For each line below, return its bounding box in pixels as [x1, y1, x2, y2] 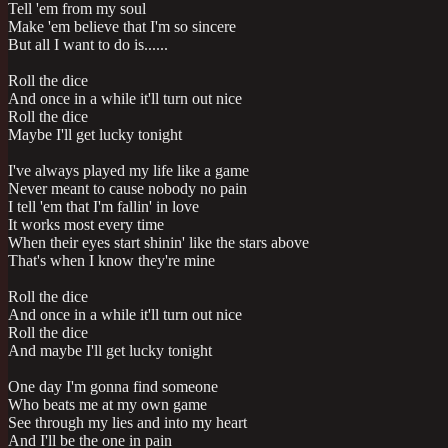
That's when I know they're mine [8, 252, 215, 270]
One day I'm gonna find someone [8, 378, 218, 396]
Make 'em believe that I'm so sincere [8, 18, 236, 36]
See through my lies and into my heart [8, 414, 247, 432]
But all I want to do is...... [8, 36, 168, 54]
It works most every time [8, 216, 164, 234]
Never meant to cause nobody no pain [8, 180, 247, 198]
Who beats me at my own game [8, 396, 207, 414]
